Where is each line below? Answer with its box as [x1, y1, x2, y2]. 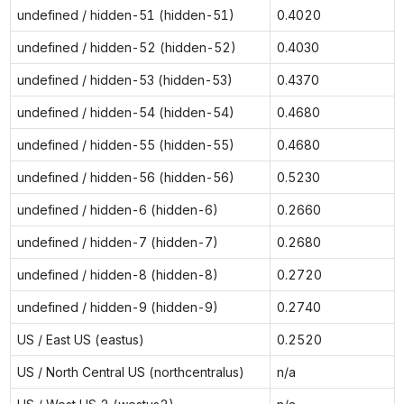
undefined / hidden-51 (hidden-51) [16, 6, 234, 23]
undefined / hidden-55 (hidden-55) [16, 136, 234, 152]
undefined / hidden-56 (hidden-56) [16, 169, 234, 185]
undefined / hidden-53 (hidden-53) [16, 71, 233, 87]
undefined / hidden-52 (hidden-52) [16, 39, 236, 55]
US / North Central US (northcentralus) [16, 363, 244, 380]
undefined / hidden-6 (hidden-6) [16, 201, 218, 217]
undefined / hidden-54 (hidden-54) [16, 104, 234, 120]
